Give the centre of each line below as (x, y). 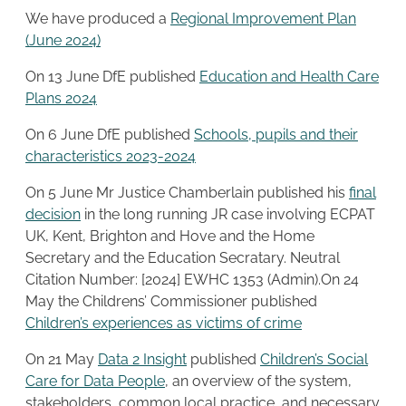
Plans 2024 (61, 98)
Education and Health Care (289, 76)
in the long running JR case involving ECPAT (228, 214)
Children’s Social (314, 359)
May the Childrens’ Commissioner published (171, 301)
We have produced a (98, 18)
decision (53, 214)
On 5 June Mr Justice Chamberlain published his (187, 192)
